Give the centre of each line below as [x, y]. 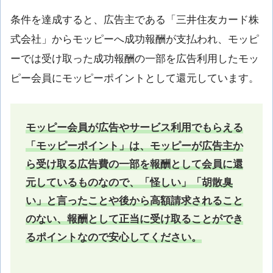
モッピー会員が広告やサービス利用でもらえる [135, 128]
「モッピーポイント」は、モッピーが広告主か [135, 146]
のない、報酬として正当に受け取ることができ [135, 219]
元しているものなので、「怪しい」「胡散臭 [129, 183]
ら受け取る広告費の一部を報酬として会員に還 [135, 165]
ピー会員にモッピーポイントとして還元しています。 [135, 79]
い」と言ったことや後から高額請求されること [135, 201]
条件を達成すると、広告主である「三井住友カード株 [135, 20]
